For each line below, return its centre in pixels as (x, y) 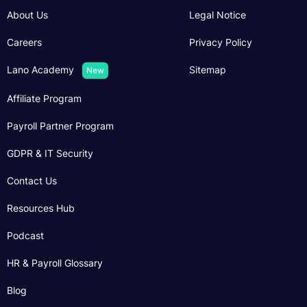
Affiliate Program (44, 98)
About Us (27, 15)
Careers (24, 42)
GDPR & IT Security (50, 153)
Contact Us (32, 180)
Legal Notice (218, 15)
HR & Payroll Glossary (54, 262)
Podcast (25, 235)
